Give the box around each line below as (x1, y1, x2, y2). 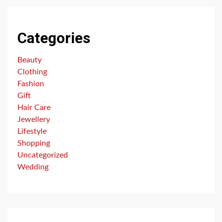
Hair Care (17, 104, 51, 111)
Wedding (17, 163, 49, 171)
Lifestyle (17, 127, 47, 135)
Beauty (17, 56, 42, 64)
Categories (17, 29, 90, 47)
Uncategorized (17, 151, 68, 159)
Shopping (17, 139, 50, 147)
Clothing (17, 68, 47, 76)
